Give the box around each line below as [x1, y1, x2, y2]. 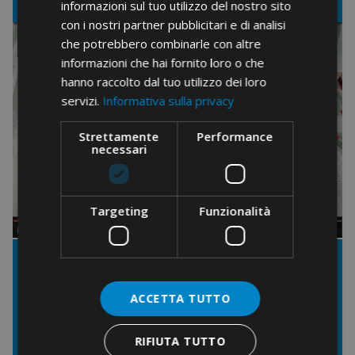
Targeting [90, 203, 149, 219]
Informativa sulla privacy [102, 93, 235, 109]
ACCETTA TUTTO [130, 291, 231, 306]
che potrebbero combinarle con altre [61, 36, 261, 52]
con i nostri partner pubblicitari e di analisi [61, 17, 286, 32]
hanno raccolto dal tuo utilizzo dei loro [61, 74, 267, 90]
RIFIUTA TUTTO [135, 334, 226, 349]
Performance [197, 128, 273, 144]
